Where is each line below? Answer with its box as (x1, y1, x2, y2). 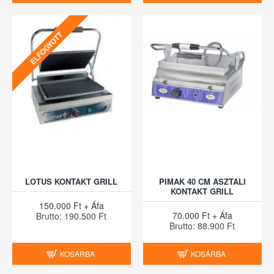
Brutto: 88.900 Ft (169, 219, 235, 232)
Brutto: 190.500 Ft (36, 209, 107, 222)
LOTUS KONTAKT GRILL (25, 175, 118, 187)
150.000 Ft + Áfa (39, 199, 104, 212)
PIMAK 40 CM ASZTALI (158, 175, 246, 187)
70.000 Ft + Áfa (172, 209, 232, 221)
